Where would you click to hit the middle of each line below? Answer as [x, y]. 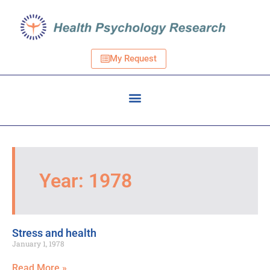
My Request [133, 59]
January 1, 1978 [38, 244]
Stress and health [54, 233]
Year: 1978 [86, 181]
